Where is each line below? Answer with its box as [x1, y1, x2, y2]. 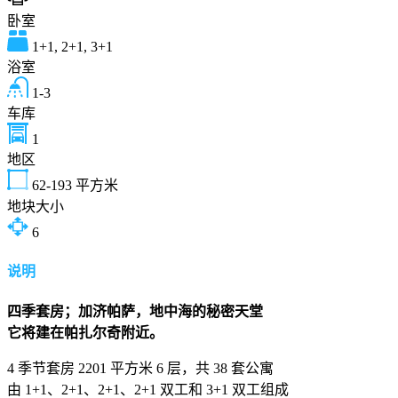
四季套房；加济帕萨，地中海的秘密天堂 [7, 304, 263, 320]
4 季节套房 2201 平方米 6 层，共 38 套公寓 [7, 361, 274, 377]
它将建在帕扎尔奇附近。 [7, 325, 163, 341]
